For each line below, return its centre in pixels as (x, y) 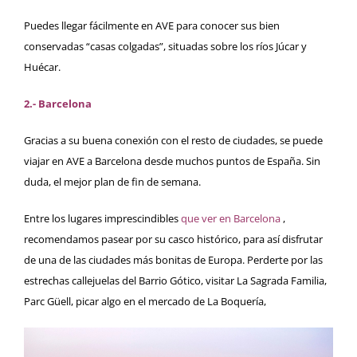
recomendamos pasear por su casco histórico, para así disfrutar (173, 239)
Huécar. (42, 67)
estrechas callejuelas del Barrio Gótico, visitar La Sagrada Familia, (175, 281)
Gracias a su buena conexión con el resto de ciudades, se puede (173, 141)
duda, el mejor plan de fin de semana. (112, 182)
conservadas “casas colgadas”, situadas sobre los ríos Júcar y (165, 47)
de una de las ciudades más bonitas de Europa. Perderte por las (173, 260)
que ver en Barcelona (231, 219)
